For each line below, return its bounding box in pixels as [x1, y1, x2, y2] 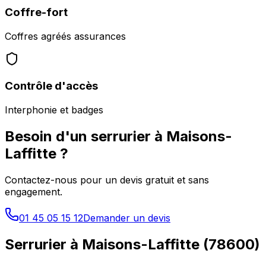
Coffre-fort [5, 5, 68, 19]
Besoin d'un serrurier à [5, 127, 166, 145]
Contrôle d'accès [5, 79, 98, 93]
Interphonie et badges [5, 104, 103, 116]
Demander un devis [83, 211, 170, 224]
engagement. [5, 185, 62, 198]
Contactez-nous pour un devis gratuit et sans [5, 173, 209, 186]
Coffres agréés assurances [5, 30, 126, 42]
